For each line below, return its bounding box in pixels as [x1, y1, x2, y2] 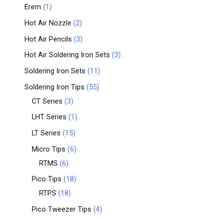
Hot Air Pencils [24, 34, 72, 44]
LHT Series [32, 112, 66, 122]
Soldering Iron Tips [24, 82, 85, 91]
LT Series [32, 128, 61, 137]
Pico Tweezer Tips [32, 204, 91, 214]
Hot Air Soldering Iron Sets [24, 50, 110, 60]
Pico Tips [32, 175, 62, 184]
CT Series [32, 96, 63, 106]
